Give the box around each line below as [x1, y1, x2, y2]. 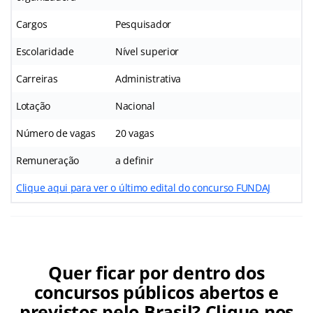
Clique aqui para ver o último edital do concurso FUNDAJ [16, 180, 271, 194]
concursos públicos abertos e [34, 279, 279, 304]
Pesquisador [115, 17, 172, 31]
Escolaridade [16, 44, 74, 58]
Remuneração [16, 153, 80, 167]
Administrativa [115, 71, 182, 85]
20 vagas [115, 126, 154, 140]
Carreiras [16, 71, 58, 85]
